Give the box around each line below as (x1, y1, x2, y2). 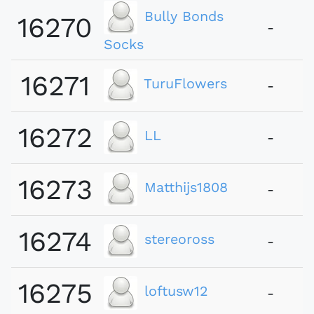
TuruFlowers (144, 76, 227, 93)
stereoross (144, 231, 214, 248)
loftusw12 (144, 283, 208, 300)
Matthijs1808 (144, 179, 228, 196)
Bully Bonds (144, 8, 224, 25)
